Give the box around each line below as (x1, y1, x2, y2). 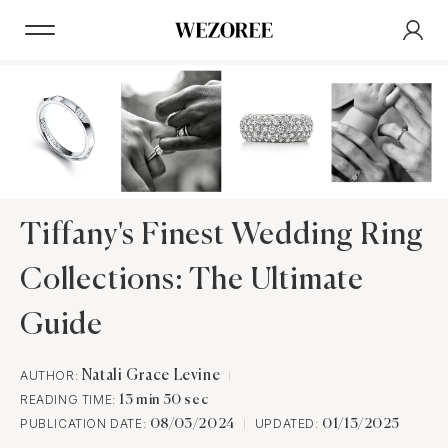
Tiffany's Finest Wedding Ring (20, 221, 425, 252)
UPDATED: (254, 416, 323, 432)
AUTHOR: (20, 368, 82, 384)
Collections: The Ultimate (20, 266, 364, 297)
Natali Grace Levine (81, 368, 221, 384)
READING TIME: (20, 392, 120, 408)
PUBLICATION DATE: (20, 416, 150, 432)
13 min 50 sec (119, 393, 209, 408)
